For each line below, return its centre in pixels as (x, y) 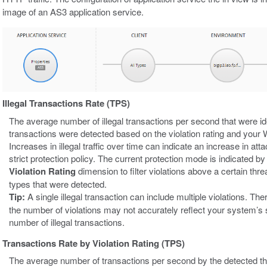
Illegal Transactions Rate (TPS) (66, 103)
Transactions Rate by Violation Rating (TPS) (94, 243)
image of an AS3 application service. (73, 11)
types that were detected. (58, 184)
